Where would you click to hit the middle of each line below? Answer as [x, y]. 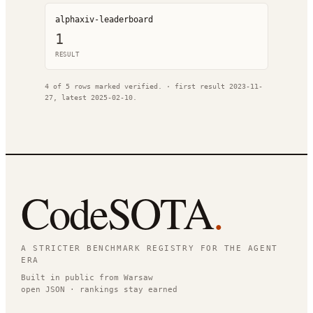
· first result [198, 86]
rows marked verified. [116, 86]
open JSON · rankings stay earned [100, 290]
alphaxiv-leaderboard [104, 20]
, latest [72, 97]
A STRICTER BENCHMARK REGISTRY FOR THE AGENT [150, 248]
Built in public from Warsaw [87, 278]
